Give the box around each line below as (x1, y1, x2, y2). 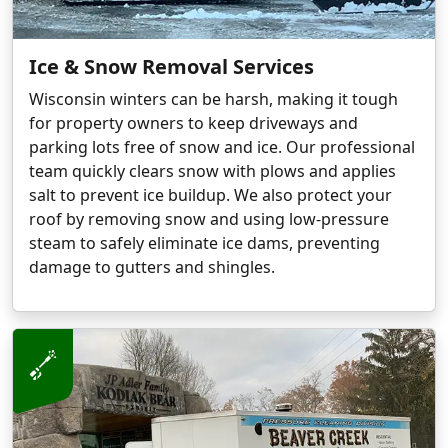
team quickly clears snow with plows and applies (29, 160, 396, 183)
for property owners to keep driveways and (29, 112, 358, 135)
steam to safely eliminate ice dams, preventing (29, 232, 380, 255)
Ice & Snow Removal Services (29, 53, 314, 81)
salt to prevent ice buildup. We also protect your (29, 184, 392, 207)
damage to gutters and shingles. (29, 256, 275, 279)
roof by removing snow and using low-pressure (29, 208, 389, 231)
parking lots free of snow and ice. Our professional (29, 136, 415, 159)
